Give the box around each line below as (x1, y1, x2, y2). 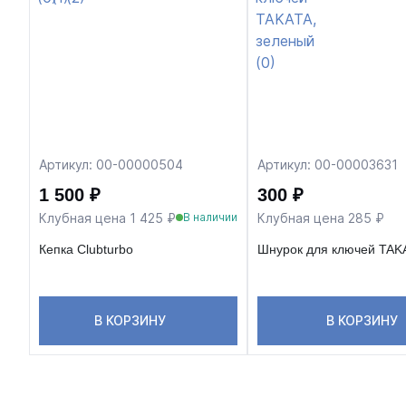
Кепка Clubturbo (39, 241, 133, 256)
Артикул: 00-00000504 (39, 156, 183, 172)
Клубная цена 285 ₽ (257, 209, 384, 226)
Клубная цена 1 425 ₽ (39, 209, 176, 226)
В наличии (183, 210, 237, 225)
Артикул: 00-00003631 (257, 156, 398, 172)
